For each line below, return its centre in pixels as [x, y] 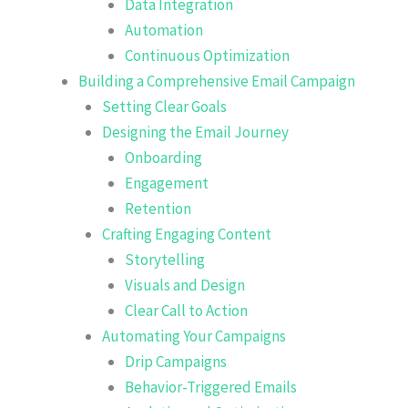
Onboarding [163, 157]
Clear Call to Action [186, 310]
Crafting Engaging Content [186, 234]
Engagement [167, 183]
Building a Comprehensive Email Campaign [217, 81]
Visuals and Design [185, 285]
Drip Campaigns [176, 361]
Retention [158, 208]
